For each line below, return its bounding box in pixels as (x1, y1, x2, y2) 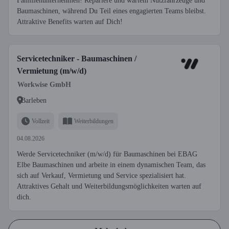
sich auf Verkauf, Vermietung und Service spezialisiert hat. (17, 172, 186, 179)
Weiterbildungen (74, 117, 113, 125)
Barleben (21, 96, 47, 104)
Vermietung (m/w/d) (17, 66, 86, 75)
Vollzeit (32, 117, 50, 125)
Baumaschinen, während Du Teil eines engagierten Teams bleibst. (17, 7, 206, 15)
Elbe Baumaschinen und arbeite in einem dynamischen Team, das (17, 161, 205, 169)
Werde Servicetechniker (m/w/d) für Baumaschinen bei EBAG (17, 150, 197, 158)
